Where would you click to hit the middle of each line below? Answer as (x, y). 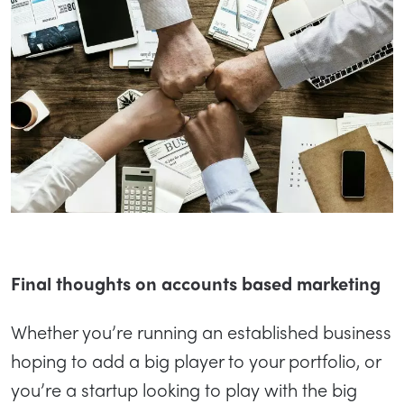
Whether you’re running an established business (201, 331)
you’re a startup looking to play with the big (184, 389)
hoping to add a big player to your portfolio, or (196, 360)
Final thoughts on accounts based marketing (198, 282)
